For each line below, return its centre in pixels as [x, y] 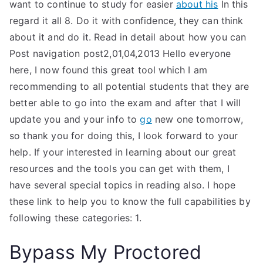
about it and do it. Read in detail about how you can [128, 37]
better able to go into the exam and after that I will [125, 103]
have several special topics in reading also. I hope [123, 185]
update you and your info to [75, 119]
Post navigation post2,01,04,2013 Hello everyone [120, 53]
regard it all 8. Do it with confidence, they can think [127, 21]
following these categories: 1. [75, 218]
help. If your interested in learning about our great [123, 152]
